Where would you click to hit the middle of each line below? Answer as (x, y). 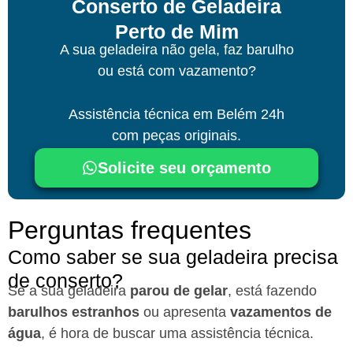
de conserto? (65, 281)
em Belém (225, 115)
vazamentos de (281, 312)
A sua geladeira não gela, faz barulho (176, 49)
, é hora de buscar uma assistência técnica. (179, 334)
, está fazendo (272, 291)
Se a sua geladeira (69, 291)
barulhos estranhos (74, 312)
